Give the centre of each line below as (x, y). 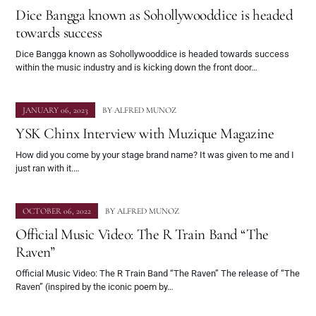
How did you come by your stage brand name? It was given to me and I (155, 155)
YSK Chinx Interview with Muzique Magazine (145, 134)
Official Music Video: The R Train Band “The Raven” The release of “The (158, 274)
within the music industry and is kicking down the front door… (136, 68)
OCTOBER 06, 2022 (57, 211)
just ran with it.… (48, 169)
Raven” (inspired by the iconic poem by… (95, 287)
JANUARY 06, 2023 (55, 110)
